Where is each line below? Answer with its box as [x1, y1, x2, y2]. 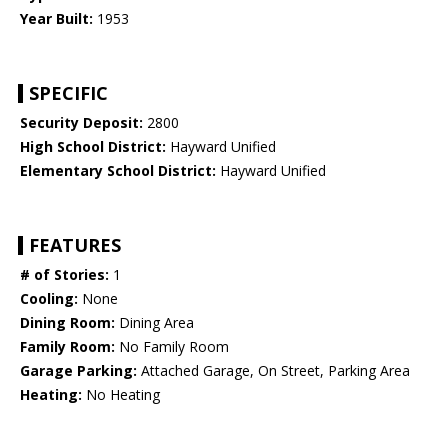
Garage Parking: [20, 361, 137, 381]
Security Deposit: [20, 113, 143, 133]
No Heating [82, 385, 160, 405]
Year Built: [20, 9, 93, 29]
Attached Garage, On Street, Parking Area [137, 361, 410, 381]
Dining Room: [20, 313, 115, 333]
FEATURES [29, 233, 121, 258]
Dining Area [115, 313, 194, 333]
